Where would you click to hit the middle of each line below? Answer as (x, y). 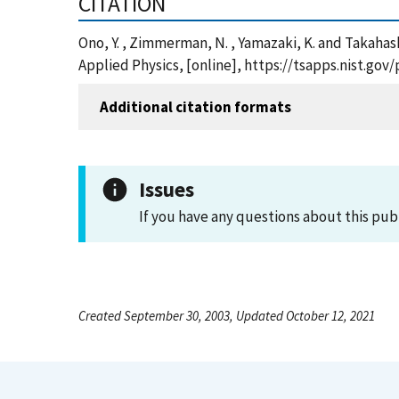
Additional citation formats (195, 106)
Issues (167, 189)
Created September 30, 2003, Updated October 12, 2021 (227, 316)
